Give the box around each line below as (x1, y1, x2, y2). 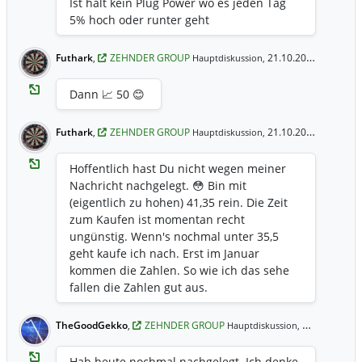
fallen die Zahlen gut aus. (69, 280, 208, 295)
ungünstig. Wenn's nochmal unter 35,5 (69, 229, 279, 244)
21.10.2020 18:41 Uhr (265, 51, 306, 65)
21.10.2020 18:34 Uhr (265, 125, 306, 139)
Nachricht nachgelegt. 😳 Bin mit (69, 178, 246, 193)
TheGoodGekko (56, 318, 128, 332)
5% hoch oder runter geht (69, 12, 209, 27)
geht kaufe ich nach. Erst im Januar (69, 246, 259, 261)
